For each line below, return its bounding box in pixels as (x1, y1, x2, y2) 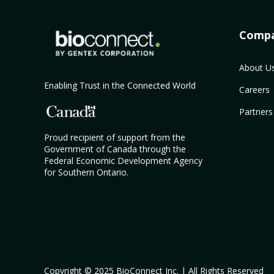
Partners (239, 106, 273, 118)
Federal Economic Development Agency (44, 154, 202, 166)
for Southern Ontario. (44, 166, 128, 178)
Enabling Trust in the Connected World (44, 79, 196, 91)
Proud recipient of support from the (44, 131, 185, 143)
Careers (239, 83, 270, 95)
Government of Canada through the (44, 143, 186, 155)
